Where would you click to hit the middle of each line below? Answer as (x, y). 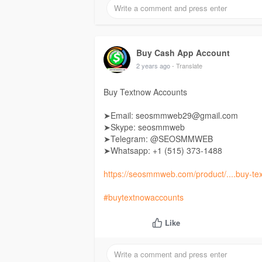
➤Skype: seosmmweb (144, 127)
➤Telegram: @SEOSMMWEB (158, 139)
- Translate (187, 66)
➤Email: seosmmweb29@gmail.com (171, 116)
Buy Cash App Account (183, 53)
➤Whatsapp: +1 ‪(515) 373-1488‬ (163, 151)
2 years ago (153, 66)
